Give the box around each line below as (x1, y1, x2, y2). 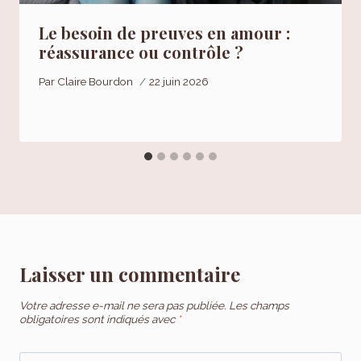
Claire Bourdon (57, 74, 134, 88)
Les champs (229, 298, 289, 312)
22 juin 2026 (149, 74, 210, 88)
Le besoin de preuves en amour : (39, 22, 290, 44)
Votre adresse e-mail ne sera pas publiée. (19, 298, 226, 312)
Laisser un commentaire (19, 260, 240, 287)
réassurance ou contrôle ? (39, 41, 243, 64)
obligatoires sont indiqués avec (19, 312, 177, 326)
